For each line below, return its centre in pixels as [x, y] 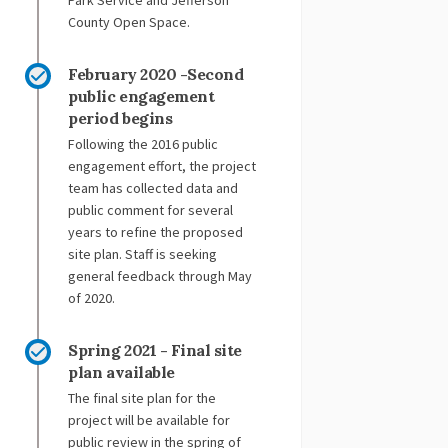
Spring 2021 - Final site [155, 350]
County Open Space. [129, 22]
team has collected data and [153, 188]
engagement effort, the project [162, 166]
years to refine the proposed [156, 232]
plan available [121, 372]
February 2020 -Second [156, 74]
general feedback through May [160, 276]
